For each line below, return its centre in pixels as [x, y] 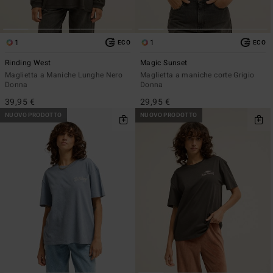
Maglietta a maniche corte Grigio [197, 75]
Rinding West [28, 62]
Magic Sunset [164, 62]
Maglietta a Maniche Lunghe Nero [64, 75]
